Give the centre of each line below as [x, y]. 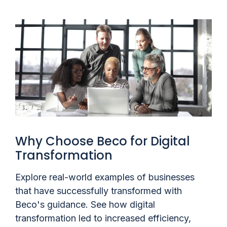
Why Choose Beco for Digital [103, 141]
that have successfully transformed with [99, 191]
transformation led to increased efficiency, [103, 218]
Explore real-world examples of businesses [105, 177]
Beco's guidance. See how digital [85, 205]
